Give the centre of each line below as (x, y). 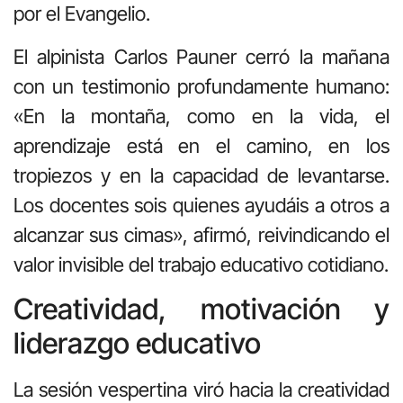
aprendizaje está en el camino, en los (201, 145)
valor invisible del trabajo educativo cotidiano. (201, 264)
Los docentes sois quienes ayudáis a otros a (201, 205)
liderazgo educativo (137, 344)
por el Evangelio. (82, 14)
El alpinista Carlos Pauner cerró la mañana (201, 56)
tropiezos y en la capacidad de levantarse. (201, 175)
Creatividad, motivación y (201, 309)
